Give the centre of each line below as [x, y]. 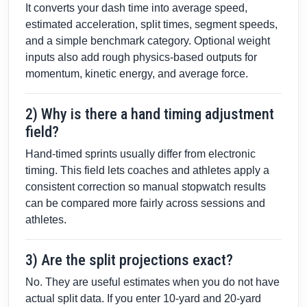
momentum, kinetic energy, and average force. [137, 74]
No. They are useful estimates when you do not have [152, 282]
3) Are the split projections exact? [129, 260]
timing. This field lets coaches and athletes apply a [147, 171]
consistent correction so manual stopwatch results [146, 187]
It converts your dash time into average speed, [136, 8]
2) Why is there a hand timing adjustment [150, 114]
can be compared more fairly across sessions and [145, 204]
